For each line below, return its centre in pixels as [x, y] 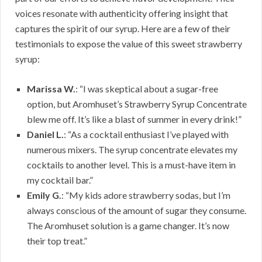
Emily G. [44, 195]
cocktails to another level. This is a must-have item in [131, 165]
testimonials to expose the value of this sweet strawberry [129, 44]
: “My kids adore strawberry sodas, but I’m [146, 195]
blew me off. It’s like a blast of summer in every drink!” [134, 119]
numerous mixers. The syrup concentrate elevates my [132, 150]
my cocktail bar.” [60, 180]
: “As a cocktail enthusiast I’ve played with [146, 135]
